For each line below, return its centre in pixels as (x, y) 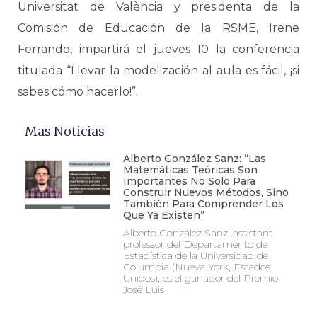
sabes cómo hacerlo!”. (78, 92)
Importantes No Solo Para (189, 181)
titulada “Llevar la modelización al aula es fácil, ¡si (158, 70)
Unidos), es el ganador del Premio (200, 278)
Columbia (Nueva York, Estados (196, 267)
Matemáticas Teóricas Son (190, 170)
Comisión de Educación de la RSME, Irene (158, 28)
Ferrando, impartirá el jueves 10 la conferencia (158, 49)
